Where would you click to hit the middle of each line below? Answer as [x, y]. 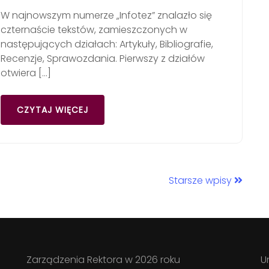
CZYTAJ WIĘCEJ [53, 110]
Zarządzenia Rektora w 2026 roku [103, 260]
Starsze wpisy [201, 180]
